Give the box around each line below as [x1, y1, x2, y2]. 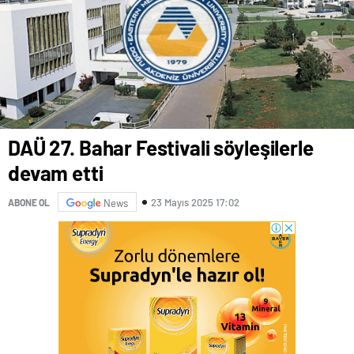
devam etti [8, 160, 104, 186]
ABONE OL [8, 196, 50, 208]
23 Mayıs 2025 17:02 [151, 195, 239, 209]
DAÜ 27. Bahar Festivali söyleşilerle [8, 135, 314, 160]
